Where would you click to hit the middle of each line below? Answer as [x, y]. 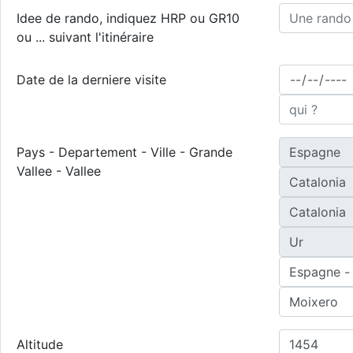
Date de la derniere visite [91, 80]
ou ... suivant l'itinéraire [85, 37]
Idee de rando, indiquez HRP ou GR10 [128, 18]
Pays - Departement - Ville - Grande [124, 152]
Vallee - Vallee [59, 171]
